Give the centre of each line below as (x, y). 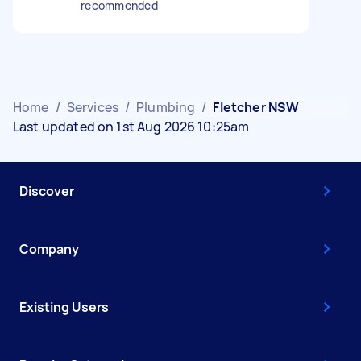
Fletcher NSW (256, 107)
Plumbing (166, 107)
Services (92, 107)
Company (49, 249)
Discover (47, 191)
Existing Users (64, 307)
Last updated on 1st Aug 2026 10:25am (131, 126)
